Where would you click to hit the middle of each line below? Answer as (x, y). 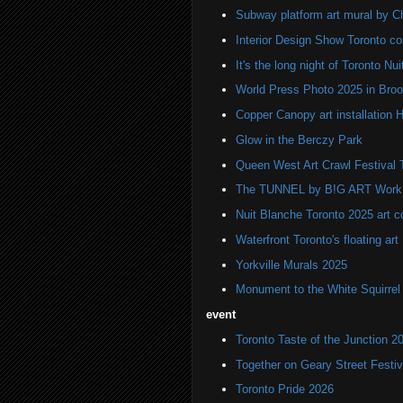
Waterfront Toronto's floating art (317, 239)
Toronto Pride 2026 (284, 390)
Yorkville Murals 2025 (291, 264)
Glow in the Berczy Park (299, 139)
